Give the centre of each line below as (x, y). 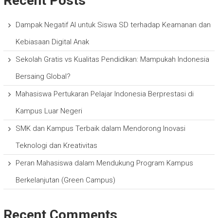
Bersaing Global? (43, 76)
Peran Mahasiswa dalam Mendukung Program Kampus (104, 163)
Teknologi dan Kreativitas (56, 145)
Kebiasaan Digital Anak (52, 42)
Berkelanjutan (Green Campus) (65, 180)
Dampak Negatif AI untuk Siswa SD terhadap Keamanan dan (113, 25)
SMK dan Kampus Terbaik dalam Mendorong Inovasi (100, 128)
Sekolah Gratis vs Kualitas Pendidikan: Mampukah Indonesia (112, 59)
